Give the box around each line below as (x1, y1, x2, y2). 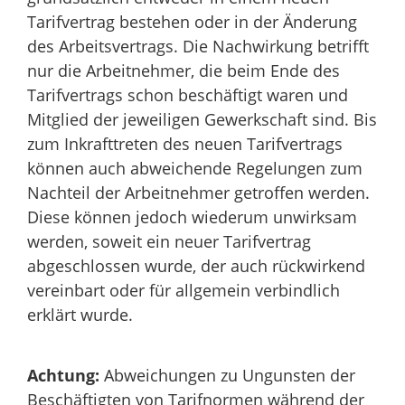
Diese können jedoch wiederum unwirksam (27, 205, 357, 228)
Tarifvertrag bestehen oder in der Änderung (27, 10, 357, 33)
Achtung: (27, 363, 99, 386)
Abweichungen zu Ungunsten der (99, 363, 355, 386)
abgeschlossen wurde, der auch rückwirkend (27, 254, 365, 277)
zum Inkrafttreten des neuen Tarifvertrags (27, 132, 343, 155)
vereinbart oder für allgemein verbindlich (27, 278, 340, 301)
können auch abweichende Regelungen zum (27, 156, 363, 179)
